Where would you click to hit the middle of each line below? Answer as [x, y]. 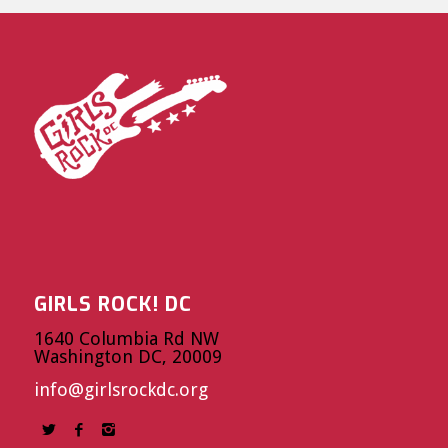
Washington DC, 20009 [127, 357]
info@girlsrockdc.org [120, 390]
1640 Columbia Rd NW [126, 339]
